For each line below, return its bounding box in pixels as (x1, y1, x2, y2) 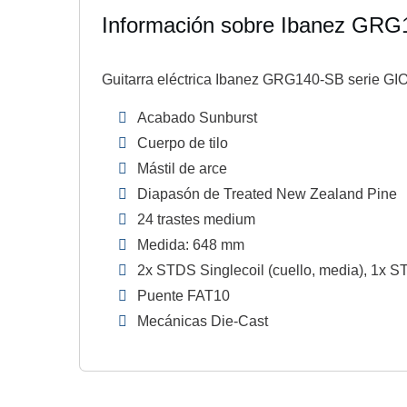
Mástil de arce (137, 161, 228, 176)
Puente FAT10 (137, 288, 231, 303)
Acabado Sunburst (137, 110, 258, 125)
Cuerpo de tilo (137, 135, 229, 151)
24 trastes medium (137, 212, 256, 227)
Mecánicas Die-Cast (137, 313, 269, 329)
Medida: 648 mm (137, 237, 245, 253)
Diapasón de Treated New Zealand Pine (137, 186, 398, 202)
